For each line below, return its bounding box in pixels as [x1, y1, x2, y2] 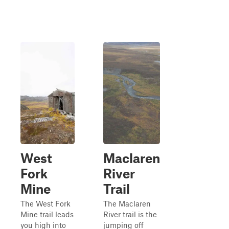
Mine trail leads [20, 210, 74, 219]
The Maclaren [103, 199, 151, 208]
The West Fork [20, 199, 71, 208]
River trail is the [103, 210, 157, 219]
